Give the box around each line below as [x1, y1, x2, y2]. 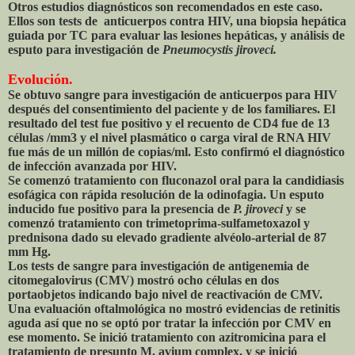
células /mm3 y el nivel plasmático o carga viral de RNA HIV [8, 131, 331, 145]
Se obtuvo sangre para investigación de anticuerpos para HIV [8, 88, 338, 102]
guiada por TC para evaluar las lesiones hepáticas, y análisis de [8, 29, 345, 43]
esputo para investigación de [8, 43, 162, 57]
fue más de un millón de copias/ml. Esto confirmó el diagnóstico [8, 145, 345, 159]
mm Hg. [8, 245, 51, 259]
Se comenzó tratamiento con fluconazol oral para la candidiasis [8, 174, 344, 188]
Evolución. [8, 71, 73, 88]
